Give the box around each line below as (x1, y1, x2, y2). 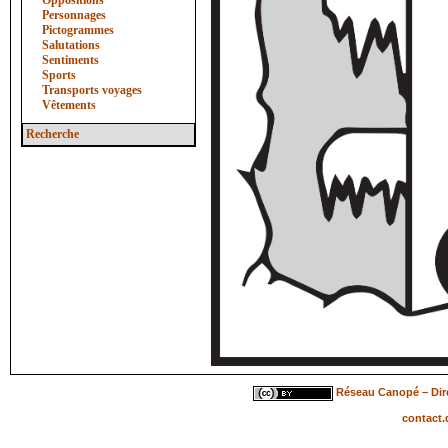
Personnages (42, 8, 106, 22)
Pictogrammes (42, 23, 114, 37)
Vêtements (42, 98, 96, 112)
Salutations (42, 38, 100, 52)
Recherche (26, 127, 79, 141)
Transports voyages (42, 83, 142, 97)
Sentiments (42, 53, 99, 67)
